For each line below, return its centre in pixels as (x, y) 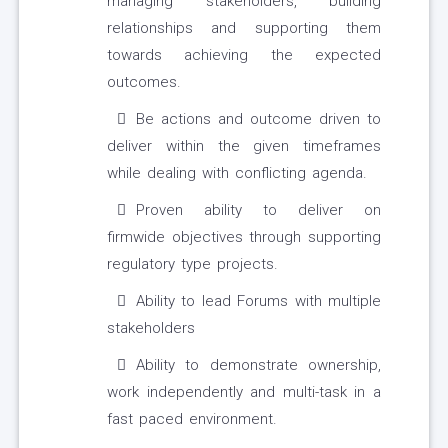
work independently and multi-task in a (244, 392)
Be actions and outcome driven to (258, 119)
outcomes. (144, 82)
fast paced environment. (192, 419)
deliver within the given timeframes (244, 146)
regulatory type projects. (192, 264)
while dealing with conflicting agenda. (237, 173)
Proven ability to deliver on (258, 210)
